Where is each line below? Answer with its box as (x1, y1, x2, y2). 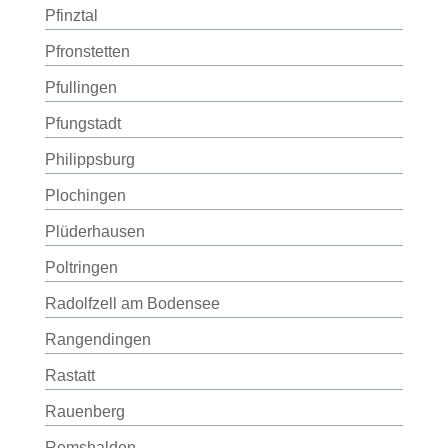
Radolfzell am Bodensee (44, 295, 220, 312)
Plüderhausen (44, 223, 145, 240)
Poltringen (44, 259, 118, 276)
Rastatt (44, 367, 95, 384)
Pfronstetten (44, 43, 130, 60)
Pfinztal (44, 7, 98, 24)
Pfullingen (44, 79, 117, 96)
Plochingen (44, 187, 126, 204)
